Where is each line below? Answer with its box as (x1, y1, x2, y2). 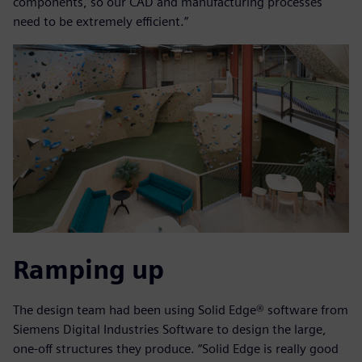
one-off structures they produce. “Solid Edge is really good (13, 341, 339, 357)
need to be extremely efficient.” (13, 13, 188, 29)
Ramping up (13, 254, 164, 286)
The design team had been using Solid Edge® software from (13, 302, 348, 318)
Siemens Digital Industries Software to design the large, (13, 322, 326, 338)
